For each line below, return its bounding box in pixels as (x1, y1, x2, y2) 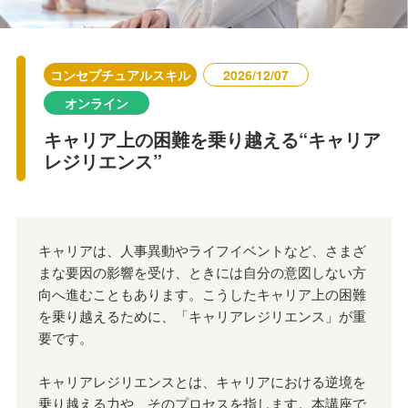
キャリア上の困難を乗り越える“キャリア (43, 125, 381, 152)
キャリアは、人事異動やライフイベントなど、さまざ (37, 240, 366, 260)
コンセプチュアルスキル (49, 65, 190, 84)
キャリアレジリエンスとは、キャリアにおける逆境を (37, 371, 366, 391)
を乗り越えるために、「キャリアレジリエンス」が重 (37, 305, 366, 325)
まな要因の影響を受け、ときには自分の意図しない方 (37, 261, 366, 281)
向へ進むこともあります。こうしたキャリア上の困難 (37, 283, 366, 303)
